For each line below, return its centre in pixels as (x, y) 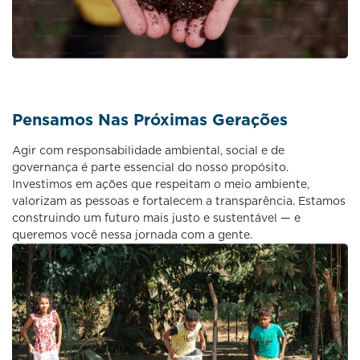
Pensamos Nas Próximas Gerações (150, 119)
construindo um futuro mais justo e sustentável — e (156, 217)
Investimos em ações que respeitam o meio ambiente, (161, 184)
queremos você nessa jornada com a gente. (132, 234)
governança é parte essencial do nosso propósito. (150, 167)
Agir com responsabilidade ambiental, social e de (148, 150)
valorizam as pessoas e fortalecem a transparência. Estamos (179, 200)
